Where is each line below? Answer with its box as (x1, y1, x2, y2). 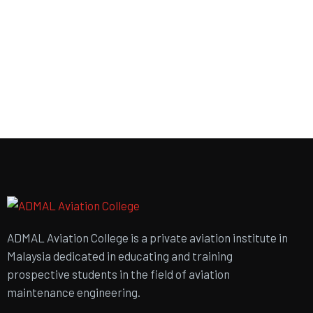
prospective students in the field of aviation (7, 266, 230, 281)
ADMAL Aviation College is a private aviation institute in (7, 230, 288, 245)
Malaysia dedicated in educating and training (7, 248, 233, 263)
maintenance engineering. (7, 284, 140, 299)
